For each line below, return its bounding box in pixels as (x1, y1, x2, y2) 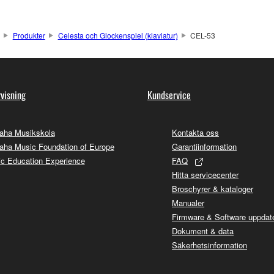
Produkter (12, 29, 45, 40)
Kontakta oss (172, 126, 219, 138)
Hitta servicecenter (172, 168, 239, 180)
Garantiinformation (172, 140, 237, 152)
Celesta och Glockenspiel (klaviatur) (57, 29, 178, 40)
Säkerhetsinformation (172, 239, 247, 251)
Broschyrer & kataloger (172, 182, 253, 194)
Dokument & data (172, 224, 234, 237)
